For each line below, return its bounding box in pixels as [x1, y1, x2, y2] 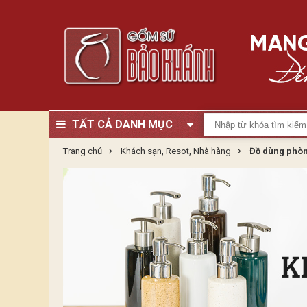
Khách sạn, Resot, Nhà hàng [121, 146, 233, 156]
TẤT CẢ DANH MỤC [72, 118, 173, 131]
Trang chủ [63, 146, 102, 156]
